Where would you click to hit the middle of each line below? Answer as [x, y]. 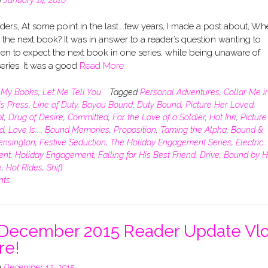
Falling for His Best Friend [147, 155]
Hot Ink [223, 117]
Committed [88, 117]
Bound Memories [77, 130]
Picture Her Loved [219, 104]
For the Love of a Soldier [159, 117]
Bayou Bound [107, 104]
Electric [249, 142]
